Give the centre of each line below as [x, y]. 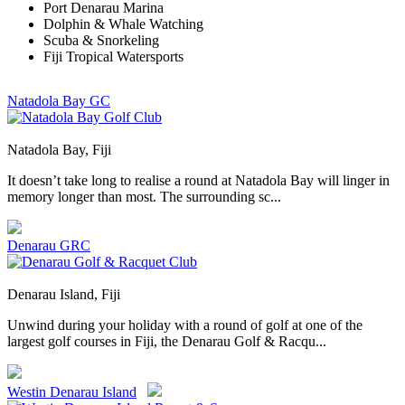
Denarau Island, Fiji [64, 294]
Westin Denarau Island [72, 391]
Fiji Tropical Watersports [113, 56]
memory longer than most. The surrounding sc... [144, 196]
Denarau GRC [49, 245]
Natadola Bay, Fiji [59, 149]
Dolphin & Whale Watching [123, 24]
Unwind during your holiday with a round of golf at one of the [185, 325]
